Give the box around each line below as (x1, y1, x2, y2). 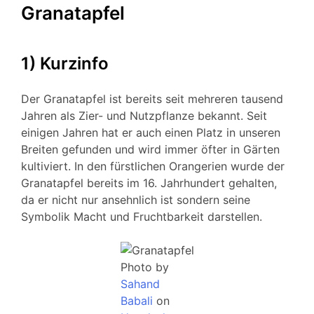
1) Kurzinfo (21, 53, 109, 74)
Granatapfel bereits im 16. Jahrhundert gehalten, (21, 176, 277, 191)
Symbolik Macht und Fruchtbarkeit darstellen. (21, 210, 262, 224)
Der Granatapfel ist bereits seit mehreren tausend (21, 92, 283, 107)
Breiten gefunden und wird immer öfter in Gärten (21, 142, 280, 157)
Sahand (120, 277, 160, 292)
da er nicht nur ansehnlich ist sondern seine (21, 193, 250, 207)
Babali (120, 294, 153, 308)
